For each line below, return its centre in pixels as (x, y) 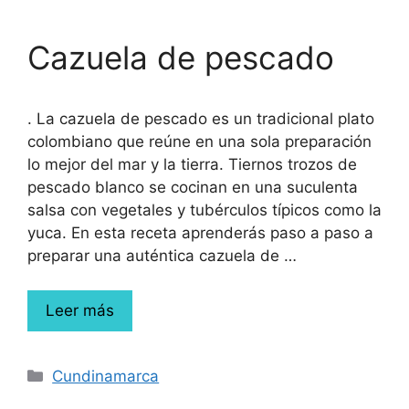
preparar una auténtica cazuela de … (162, 255)
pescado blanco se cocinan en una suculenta (193, 187)
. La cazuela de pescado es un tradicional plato (201, 118)
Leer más (80, 310)
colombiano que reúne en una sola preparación (199, 141)
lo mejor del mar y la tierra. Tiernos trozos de (192, 164)
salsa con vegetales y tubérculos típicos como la (204, 210)
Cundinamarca (106, 376)
